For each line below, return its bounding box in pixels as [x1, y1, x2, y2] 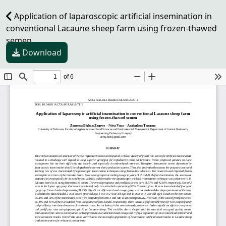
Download [22, 47, 62, 58]
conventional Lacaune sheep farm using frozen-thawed [6, 23, 217, 34]
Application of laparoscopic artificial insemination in [12, 11, 212, 22]
